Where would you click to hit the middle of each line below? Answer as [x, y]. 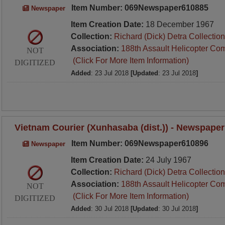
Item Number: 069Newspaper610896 [139, 143]
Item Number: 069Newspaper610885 [139, 8]
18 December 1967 [180, 24]
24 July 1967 [168, 160]
